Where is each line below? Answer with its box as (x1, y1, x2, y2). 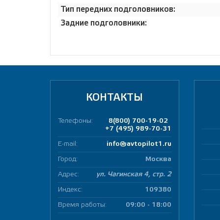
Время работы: (58, 202, 107, 208)
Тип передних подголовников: (60, 5, 175, 13)
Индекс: (58, 187, 82, 193)
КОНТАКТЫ (86, 94, 143, 103)
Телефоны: (58, 118, 93, 124)
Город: (58, 156, 78, 163)
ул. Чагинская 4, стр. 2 (96, 171, 171, 178)
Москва (145, 156, 171, 163)
